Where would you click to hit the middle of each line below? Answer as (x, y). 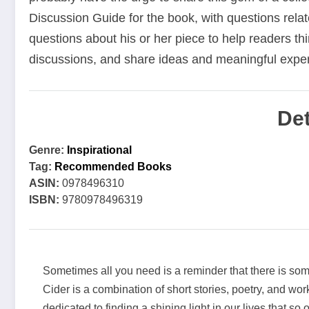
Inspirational (99, 150)
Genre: (47, 150)
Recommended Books (113, 167)
